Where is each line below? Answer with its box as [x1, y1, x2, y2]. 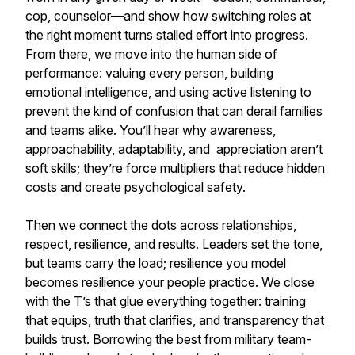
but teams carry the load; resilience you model [25, 255, 286, 271]
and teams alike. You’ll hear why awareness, [25, 122, 276, 138]
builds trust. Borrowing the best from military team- [25, 331, 311, 347]
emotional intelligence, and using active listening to [25, 84, 311, 100]
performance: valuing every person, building [25, 65, 273, 81]
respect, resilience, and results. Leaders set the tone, [25, 236, 323, 252]
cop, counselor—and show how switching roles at [25, 8, 311, 24]
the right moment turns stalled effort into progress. [25, 27, 308, 43]
